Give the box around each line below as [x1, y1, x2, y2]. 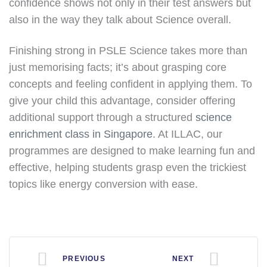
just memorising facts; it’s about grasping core [9, 61, 226, 73]
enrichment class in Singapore [9, 128, 153, 140]
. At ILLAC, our [153, 128, 222, 140]
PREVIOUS [63, 254, 105, 263]
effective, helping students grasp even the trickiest [9, 162, 246, 173]
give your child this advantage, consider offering [9, 95, 235, 107]
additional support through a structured [9, 111, 195, 123]
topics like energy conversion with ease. [9, 178, 198, 190]
